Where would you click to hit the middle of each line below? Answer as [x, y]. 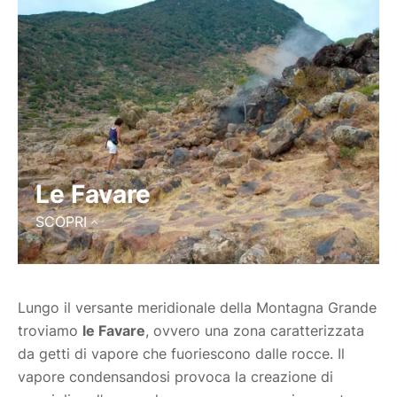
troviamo [50, 331]
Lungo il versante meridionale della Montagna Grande [197, 308]
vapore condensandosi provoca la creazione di [175, 377]
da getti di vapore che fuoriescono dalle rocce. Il [181, 354]
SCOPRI [61, 222]
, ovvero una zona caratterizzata [255, 331]
